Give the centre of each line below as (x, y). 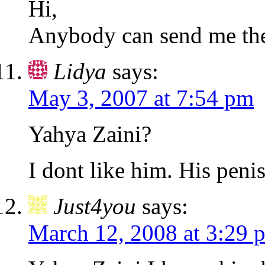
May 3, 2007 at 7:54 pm (141, 98)
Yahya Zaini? (90, 134)
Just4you (95, 206)
